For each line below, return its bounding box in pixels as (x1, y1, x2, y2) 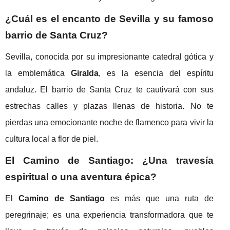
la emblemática (5, 68, 71, 78)
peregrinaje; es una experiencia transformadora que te (5, 210, 214, 219)
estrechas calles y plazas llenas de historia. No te (5, 101, 214, 110)
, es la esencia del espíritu (98, 68, 214, 78)
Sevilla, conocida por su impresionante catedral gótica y (5, 52, 214, 61)
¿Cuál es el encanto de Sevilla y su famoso (5, 13, 214, 24)
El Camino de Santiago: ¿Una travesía (5, 155, 214, 166)
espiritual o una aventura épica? (5, 171, 157, 182)
